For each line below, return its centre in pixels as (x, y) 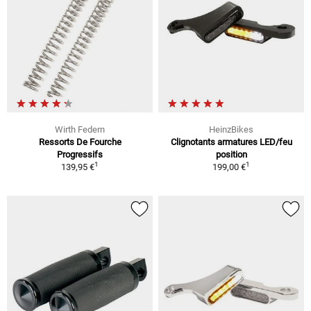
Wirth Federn (80, 129)
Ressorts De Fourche (80, 142)
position (231, 154)
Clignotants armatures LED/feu (231, 142)
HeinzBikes (231, 129)
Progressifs (80, 154)
